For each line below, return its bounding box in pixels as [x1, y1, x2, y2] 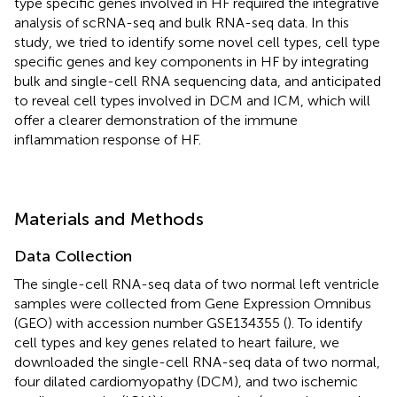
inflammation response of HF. [14, 130, 201, 148]
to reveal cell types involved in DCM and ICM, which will [14, 91, 370, 109]
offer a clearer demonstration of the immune [14, 111, 298, 128]
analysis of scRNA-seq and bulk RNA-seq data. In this [14, 13, 349, 31]
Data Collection [14, 245, 132, 266]
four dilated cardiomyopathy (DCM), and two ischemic [14, 372, 358, 390]
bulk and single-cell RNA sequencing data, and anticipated [14, 72, 381, 90]
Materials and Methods [14, 207, 204, 230]
